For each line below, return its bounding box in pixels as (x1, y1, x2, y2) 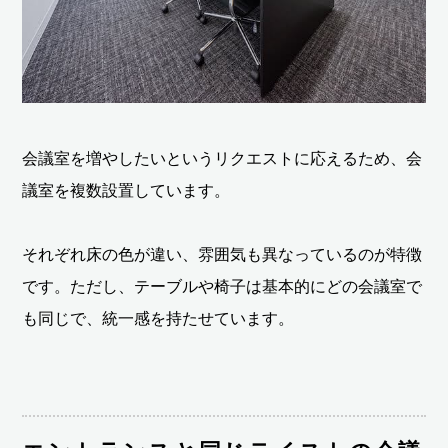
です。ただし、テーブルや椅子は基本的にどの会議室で (22, 278, 423, 296)
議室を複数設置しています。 (22, 182, 231, 200)
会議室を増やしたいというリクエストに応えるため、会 (22, 150, 423, 168)
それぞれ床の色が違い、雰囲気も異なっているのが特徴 (22, 246, 423, 264)
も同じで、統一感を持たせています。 (22, 310, 295, 328)
